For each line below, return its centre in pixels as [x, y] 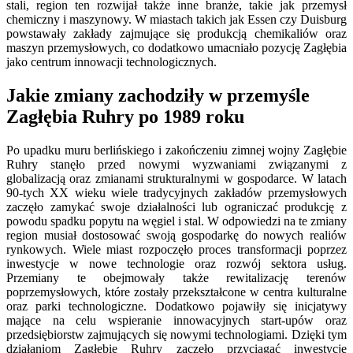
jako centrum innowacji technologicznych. [111, 61]
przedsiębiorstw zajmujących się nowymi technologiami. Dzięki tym [176, 334]
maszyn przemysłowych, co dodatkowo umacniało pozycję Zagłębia [176, 47]
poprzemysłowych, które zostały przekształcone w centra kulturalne [176, 292]
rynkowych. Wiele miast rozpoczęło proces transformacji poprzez [176, 249]
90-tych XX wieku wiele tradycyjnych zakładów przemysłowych [176, 192]
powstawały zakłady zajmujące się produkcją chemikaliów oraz [176, 33]
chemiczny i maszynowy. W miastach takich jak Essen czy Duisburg [176, 19]
